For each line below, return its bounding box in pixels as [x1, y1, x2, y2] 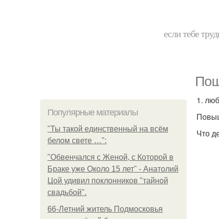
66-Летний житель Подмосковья [47, 205, 163, 213]
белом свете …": [47, 136, 107, 145]
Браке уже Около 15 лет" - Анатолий [47, 165, 178, 173]
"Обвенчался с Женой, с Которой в [47, 153, 174, 161]
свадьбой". [47, 188, 87, 197]
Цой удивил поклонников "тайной [47, 176, 168, 185]
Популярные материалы [47, 108, 138, 117]
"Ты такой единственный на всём [47, 125, 168, 133]
